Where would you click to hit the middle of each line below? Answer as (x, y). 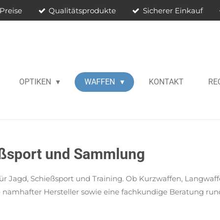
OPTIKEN (36, 82)
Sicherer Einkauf (173, 10)
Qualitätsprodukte (82, 10)
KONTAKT (166, 82)
